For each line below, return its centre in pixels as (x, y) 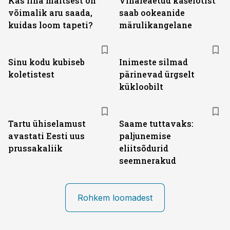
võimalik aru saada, (50, 13)
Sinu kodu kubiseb (46, 62)
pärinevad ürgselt (157, 74)
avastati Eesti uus (46, 136)
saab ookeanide (152, 13)
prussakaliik (35, 148)
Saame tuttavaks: (156, 123)
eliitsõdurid (144, 148)
